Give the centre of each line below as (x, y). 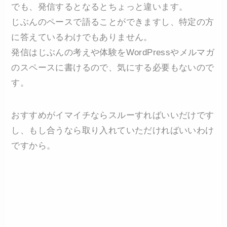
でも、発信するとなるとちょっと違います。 (100, 7)
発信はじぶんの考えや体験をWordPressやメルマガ (113, 53)
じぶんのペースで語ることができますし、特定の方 (113, 22)
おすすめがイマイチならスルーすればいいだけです (113, 116)
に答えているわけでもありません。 (82, 37)
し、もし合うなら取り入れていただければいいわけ (113, 131)
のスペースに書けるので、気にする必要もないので (113, 68)
